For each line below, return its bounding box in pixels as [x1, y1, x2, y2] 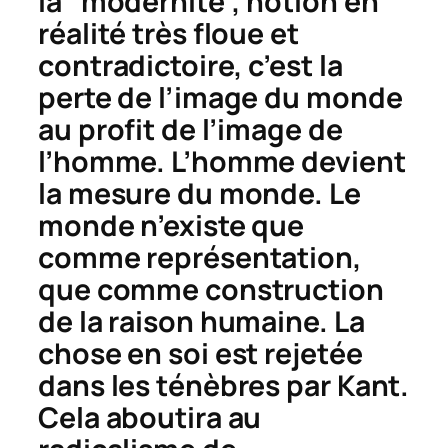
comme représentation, [38, 237, 362, 277]
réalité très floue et [38, 13, 299, 53]
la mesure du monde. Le [38, 173, 361, 213]
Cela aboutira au [38, 397, 262, 437]
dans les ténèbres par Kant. [38, 365, 410, 405]
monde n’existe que [38, 205, 305, 245]
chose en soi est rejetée [38, 333, 363, 373]
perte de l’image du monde [38, 77, 403, 117]
